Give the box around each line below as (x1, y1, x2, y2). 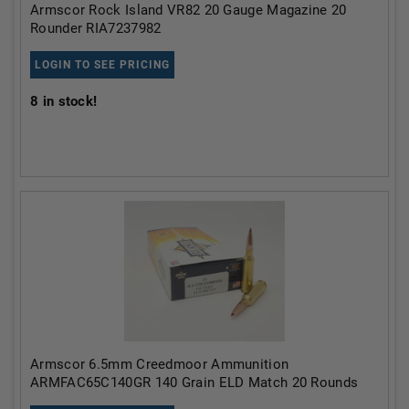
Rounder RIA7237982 (30, 19, 162, 37)
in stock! (38, 92, 98, 110)
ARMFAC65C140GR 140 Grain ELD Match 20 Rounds (30, 373, 359, 391)
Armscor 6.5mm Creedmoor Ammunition (30, 355, 289, 372)
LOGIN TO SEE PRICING (35, 58, 170, 71)
